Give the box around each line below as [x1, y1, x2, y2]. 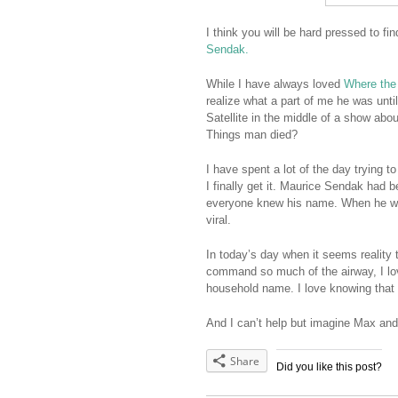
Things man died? [206, 128, 298, 142]
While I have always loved [206, 77, 344, 92]
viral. [206, 213, 231, 227]
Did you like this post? [276, 361, 382, 374]
